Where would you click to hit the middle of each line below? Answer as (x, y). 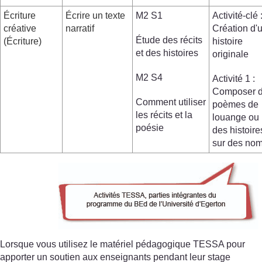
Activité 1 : (234, 78)
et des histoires (167, 53)
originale (230, 54)
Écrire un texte (95, 15)
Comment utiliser (171, 102)
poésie (150, 127)
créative (20, 28)
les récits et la (164, 115)
